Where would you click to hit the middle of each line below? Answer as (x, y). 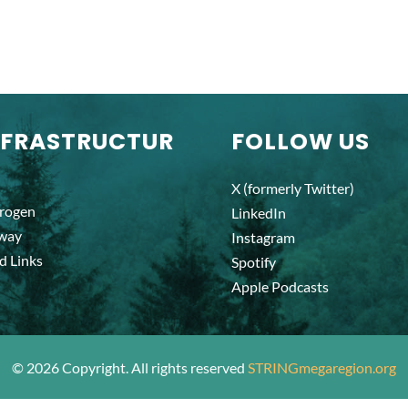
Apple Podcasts (280, 286)
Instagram (263, 237)
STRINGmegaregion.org (322, 367)
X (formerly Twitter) (292, 188)
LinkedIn (258, 213)
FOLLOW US (300, 142)
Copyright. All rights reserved (153, 367)
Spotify (253, 262)
